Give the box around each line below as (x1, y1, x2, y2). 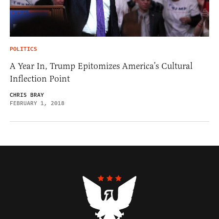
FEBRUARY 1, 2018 (10, 99, 65, 108)
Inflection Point (10, 73, 70, 85)
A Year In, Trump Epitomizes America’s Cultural (10, 61, 193, 72)
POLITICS (10, 45, 37, 54)
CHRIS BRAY (10, 91, 44, 100)
